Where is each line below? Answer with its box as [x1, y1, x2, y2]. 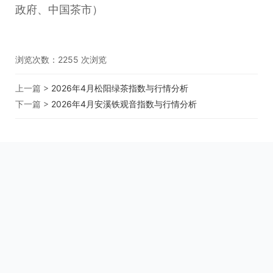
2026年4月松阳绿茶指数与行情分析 [51, 82, 188, 93]
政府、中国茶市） [15, 2, 103, 16]
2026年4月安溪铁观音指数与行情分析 [51, 98, 197, 109]
